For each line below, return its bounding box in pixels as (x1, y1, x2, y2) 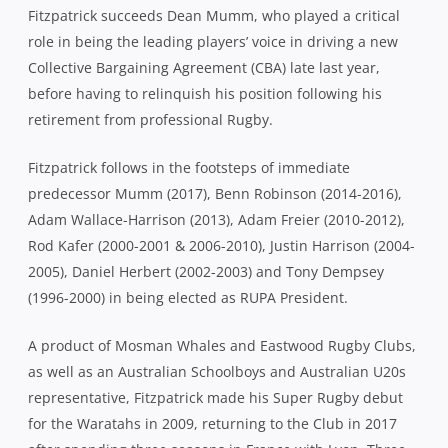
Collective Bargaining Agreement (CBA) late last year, (28, 57, 380, 77)
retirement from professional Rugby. (28, 109, 273, 129)
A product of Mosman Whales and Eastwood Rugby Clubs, (28, 335, 416, 355)
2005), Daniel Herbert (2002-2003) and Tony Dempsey (28, 261, 384, 281)
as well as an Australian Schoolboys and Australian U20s (28, 361, 406, 381)
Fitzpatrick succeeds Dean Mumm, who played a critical (28, 5, 400, 25)
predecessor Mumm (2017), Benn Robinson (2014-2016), (28, 183, 402, 203)
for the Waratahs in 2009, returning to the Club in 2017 (28, 413, 397, 433)
